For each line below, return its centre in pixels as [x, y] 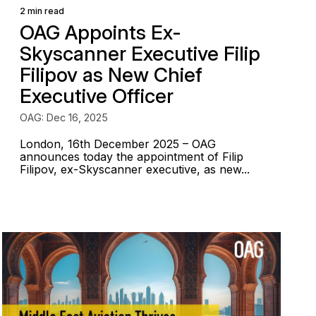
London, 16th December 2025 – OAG [118, 144]
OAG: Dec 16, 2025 [64, 117]
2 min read [42, 11]
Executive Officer [97, 96]
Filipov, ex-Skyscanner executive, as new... [135, 169]
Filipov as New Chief [111, 75]
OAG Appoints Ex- [101, 32]
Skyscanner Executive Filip [140, 54]
